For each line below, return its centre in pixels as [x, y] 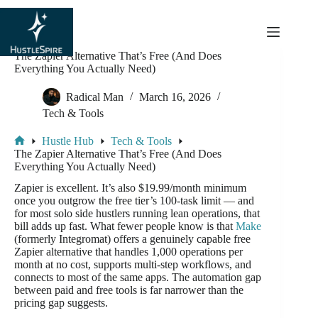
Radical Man [95, 97]
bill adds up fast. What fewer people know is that [125, 226]
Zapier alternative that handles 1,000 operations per [128, 252]
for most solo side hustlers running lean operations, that [137, 214]
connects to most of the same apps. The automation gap [138, 278]
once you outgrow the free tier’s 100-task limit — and [134, 201]
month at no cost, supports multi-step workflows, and [133, 265]
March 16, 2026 [175, 97]
